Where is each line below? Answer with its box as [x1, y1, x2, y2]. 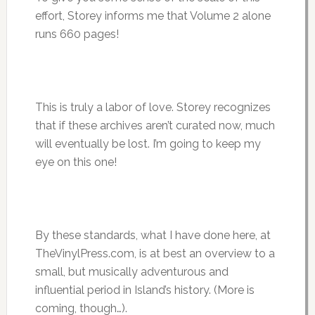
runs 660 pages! [34, 27, 119, 41]
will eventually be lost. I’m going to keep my [34, 137, 261, 151]
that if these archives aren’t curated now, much [34, 119, 275, 133]
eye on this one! [34, 155, 117, 169]
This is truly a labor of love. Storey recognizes [34, 101, 271, 115]
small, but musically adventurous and [34, 265, 229, 279]
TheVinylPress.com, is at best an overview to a [34, 247, 275, 261]
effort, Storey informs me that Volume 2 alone [34, 9, 271, 23]
